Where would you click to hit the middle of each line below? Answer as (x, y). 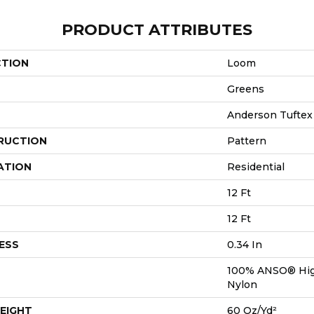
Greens (246, 89)
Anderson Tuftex (270, 115)
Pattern (247, 141)
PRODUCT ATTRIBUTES (157, 30)
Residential (256, 167)
